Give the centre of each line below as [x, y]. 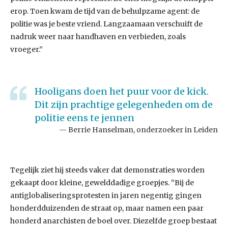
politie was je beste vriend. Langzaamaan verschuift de [106, 24]
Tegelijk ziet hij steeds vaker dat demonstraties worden [107, 170]
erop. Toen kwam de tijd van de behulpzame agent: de [105, 11]
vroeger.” [26, 49]
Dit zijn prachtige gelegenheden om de [124, 105]
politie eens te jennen [84, 118]
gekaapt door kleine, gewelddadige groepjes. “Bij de [102, 183]
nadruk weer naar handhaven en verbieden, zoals [98, 37]
